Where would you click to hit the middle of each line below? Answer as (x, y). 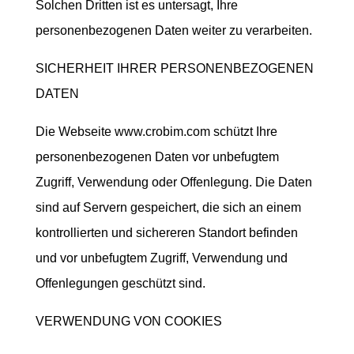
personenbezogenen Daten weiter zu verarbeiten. (173, 30)
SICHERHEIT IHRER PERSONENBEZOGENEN (174, 68)
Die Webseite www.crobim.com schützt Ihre (156, 132)
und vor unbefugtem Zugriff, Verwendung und (161, 258)
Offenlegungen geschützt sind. (120, 283)
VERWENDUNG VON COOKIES (128, 321)
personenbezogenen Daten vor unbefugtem (157, 157)
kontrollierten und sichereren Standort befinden (166, 233)
